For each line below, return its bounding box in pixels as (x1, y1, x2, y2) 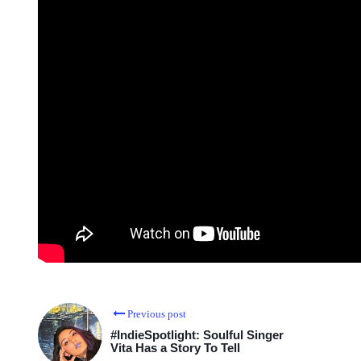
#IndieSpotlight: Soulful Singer (110, 328, 284, 342)
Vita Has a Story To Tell (110, 341, 240, 355)
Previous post (127, 308, 186, 321)
